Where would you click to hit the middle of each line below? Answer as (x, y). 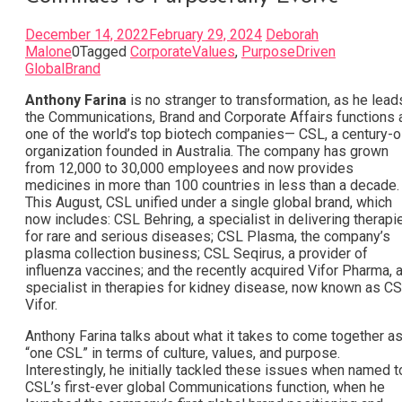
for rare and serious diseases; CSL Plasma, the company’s (208, 236)
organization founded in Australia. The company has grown (207, 151)
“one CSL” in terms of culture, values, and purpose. (186, 353)
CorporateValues (183, 51)
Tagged (105, 51)
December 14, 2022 (87, 34)
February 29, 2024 (205, 34)
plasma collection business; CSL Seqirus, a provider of (197, 253)
